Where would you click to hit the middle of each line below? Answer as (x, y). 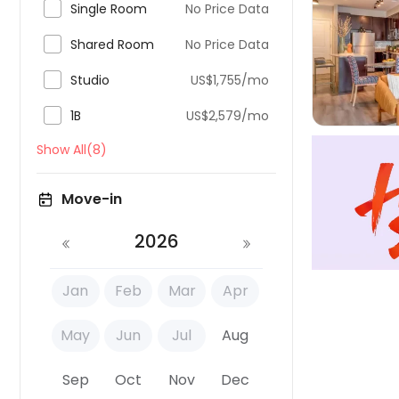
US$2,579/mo (228, 116)
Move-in (92, 199)
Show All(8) (72, 150)
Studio (90, 80)
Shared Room (112, 45)
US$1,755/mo (230, 80)
